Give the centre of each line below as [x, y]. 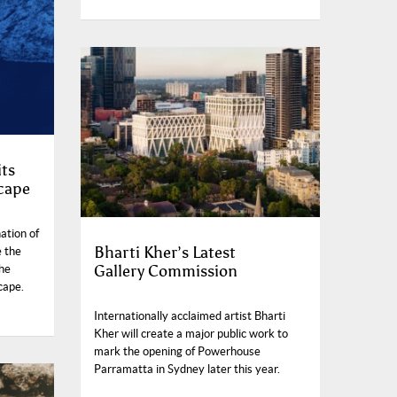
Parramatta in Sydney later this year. [187, 370]
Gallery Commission [166, 272]
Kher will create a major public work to [191, 334]
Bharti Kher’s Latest [165, 253]
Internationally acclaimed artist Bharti [190, 316]
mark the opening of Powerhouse [177, 352]
